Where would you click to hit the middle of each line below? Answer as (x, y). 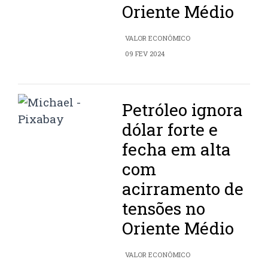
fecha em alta (177, 150)
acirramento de (183, 189)
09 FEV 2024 (145, 54)
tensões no (164, 209)
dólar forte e (170, 130)
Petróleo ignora (183, 110)
